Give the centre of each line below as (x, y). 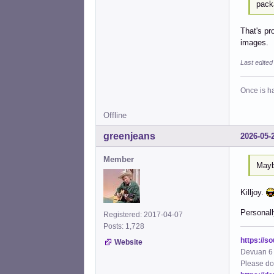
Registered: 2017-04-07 (143, 214)
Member (119, 159)
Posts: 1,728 (126, 226)
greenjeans (129, 136)
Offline (115, 115)
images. (254, 42)
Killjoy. (253, 193)
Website (128, 242)
